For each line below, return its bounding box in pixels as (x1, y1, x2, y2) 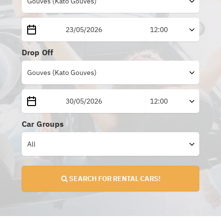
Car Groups (22, 118, 64, 129)
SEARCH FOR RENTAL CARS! (67, 174, 160, 183)
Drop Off (22, 47, 54, 57)
